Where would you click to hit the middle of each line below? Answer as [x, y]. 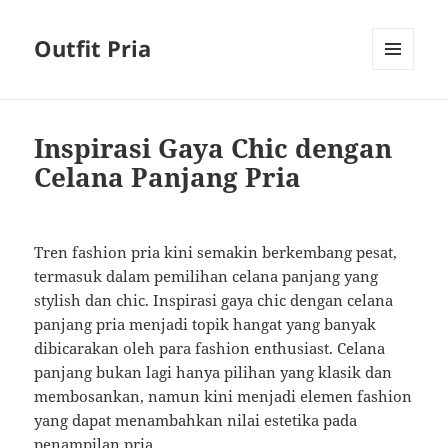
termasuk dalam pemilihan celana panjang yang [206, 276]
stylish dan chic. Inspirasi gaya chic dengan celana [214, 300]
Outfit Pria [93, 48]
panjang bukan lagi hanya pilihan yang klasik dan [213, 372]
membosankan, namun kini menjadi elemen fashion [223, 396]
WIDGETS [400, 112]
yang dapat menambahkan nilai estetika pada [196, 420]
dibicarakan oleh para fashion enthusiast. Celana [210, 348]
